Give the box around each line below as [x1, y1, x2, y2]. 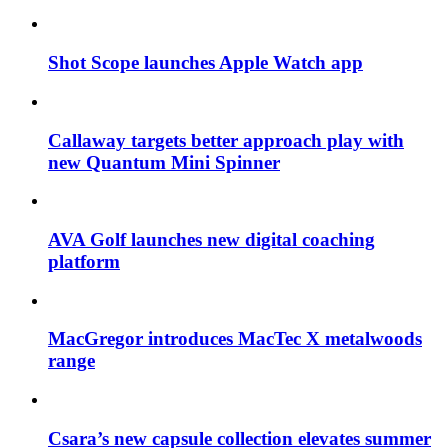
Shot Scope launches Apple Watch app [48, 52, 363, 74]
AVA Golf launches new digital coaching [48, 228, 375, 250]
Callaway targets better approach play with [48, 129, 404, 151]
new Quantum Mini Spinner [48, 151, 280, 173]
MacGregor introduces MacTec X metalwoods [48, 328, 422, 350]
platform [48, 250, 120, 272]
